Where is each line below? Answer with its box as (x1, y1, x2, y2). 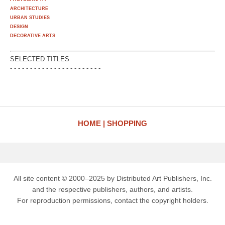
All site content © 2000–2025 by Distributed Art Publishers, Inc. (13, 174, 212, 183)
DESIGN (10, 24, 28, 30)
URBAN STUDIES (10, 15, 50, 21)
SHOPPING (107, 119, 147, 128)
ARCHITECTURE (10, 6, 48, 12)
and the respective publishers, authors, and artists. (32, 185, 193, 194)
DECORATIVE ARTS (10, 33, 55, 39)
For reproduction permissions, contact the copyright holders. (17, 196, 208, 205)
